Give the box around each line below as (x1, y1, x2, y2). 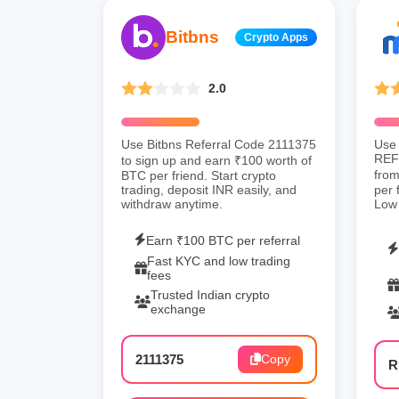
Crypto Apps (244, 30, 308, 44)
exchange (151, 301, 206, 316)
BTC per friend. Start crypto (121, 167, 276, 183)
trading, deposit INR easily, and (121, 182, 297, 197)
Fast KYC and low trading (147, 253, 290, 268)
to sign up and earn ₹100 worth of (121, 152, 312, 167)
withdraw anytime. (121, 196, 223, 211)
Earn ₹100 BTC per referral (146, 232, 300, 248)
